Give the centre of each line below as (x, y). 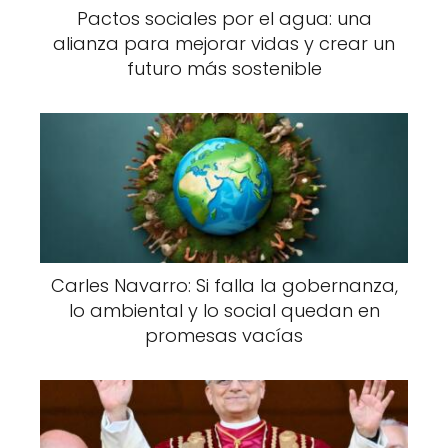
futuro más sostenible (224, 68)
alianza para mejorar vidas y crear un (224, 43)
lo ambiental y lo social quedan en (224, 310)
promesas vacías (224, 335)
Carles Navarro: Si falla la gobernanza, (224, 285)
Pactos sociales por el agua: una (224, 18)
